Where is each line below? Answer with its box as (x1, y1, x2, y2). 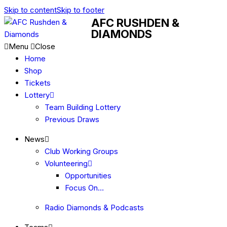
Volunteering (45, 159, 88, 168)
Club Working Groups (45, 146, 118, 156)
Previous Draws (45, 115, 99, 124)
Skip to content (4, 5, 57, 15)
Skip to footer (57, 5, 104, 15)
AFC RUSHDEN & (91, 16, 179, 29)
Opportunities (65, 171, 111, 180)
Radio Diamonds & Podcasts (45, 203, 144, 212)
